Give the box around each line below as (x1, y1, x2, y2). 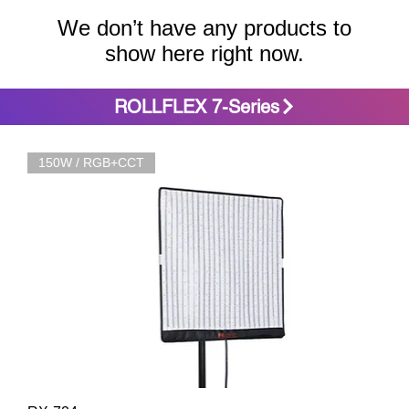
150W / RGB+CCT (38, 154, 145, 170)
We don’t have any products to (58, 15, 351, 40)
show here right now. (105, 40, 304, 66)
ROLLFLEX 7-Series (113, 95, 279, 118)
